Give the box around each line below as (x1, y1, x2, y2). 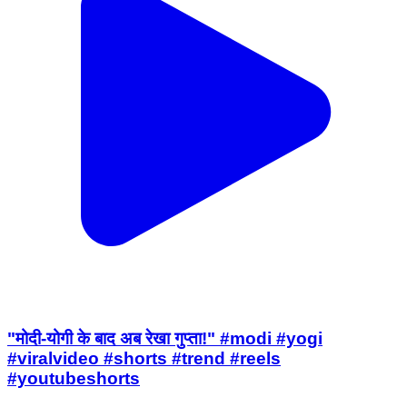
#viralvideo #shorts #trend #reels (7, 348, 281, 368)
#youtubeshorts (7, 368, 140, 388)
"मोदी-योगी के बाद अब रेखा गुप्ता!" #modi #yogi (7, 328, 323, 348)
